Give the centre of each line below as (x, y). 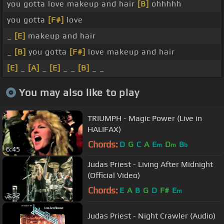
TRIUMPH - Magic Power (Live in (145, 118)
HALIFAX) (104, 129)
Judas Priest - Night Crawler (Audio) (151, 215)
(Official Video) (114, 175)
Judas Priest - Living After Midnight (150, 164)
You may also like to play (79, 92)
